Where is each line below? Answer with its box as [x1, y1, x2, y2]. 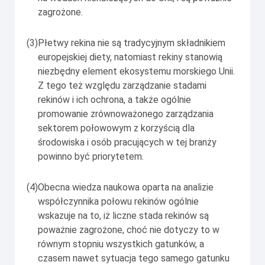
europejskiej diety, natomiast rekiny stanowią [38, 51, 222, 63]
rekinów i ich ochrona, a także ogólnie [38, 93, 191, 105]
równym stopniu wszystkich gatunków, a [38, 238, 204, 250]
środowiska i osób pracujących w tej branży [38, 136, 216, 148]
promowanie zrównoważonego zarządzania [38, 108, 214, 119]
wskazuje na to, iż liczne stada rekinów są [38, 209, 209, 221]
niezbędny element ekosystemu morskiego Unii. [38, 65, 235, 77]
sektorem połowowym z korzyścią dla [38, 122, 195, 134]
